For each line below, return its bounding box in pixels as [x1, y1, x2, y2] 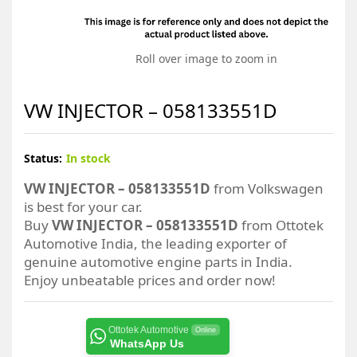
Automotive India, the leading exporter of [24, 233, 287, 253]
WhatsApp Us [109, 336, 184, 350]
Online [194, 325, 216, 334]
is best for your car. [24, 197, 143, 216]
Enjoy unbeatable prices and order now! [24, 270, 276, 289]
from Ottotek [238, 215, 324, 234]
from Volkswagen [210, 178, 324, 198]
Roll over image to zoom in [135, 50, 277, 66]
